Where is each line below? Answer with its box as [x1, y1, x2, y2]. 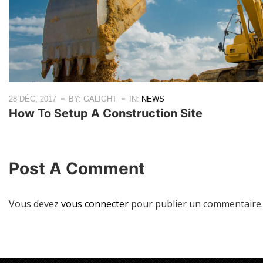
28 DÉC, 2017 [9, 95, 56, 104]
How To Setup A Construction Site [9, 106, 203, 121]
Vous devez [9, 197, 61, 211]
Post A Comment [9, 159, 145, 179]
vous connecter [61, 197, 129, 211]
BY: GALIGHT [69, 95, 117, 104]
